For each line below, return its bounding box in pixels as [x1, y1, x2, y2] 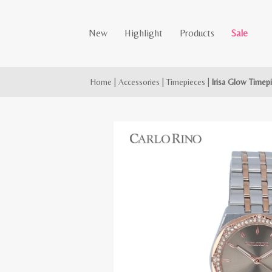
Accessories [118, 77, 160, 87]
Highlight [124, 27, 163, 39]
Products [180, 27, 215, 39]
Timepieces [166, 77, 206, 87]
